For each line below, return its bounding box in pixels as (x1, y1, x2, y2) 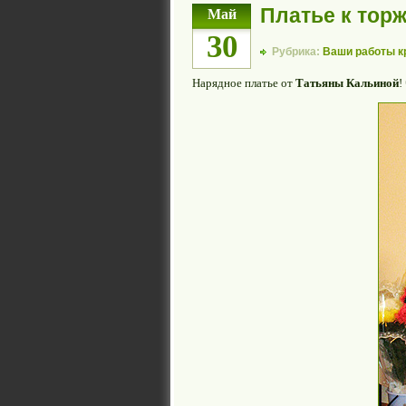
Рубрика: (272, 45, 323, 58)
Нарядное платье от (192, 76, 295, 91)
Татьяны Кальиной (295, 76, 399, 91)
